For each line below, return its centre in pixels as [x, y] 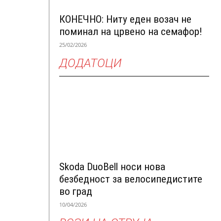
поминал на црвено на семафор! [131, 31]
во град [76, 191]
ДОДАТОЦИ [91, 63]
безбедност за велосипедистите [131, 179]
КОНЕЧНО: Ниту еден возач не [125, 19]
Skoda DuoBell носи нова [112, 166]
